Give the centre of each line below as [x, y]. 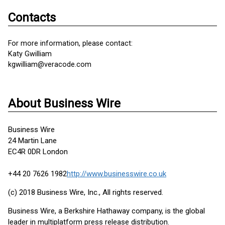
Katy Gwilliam [30, 54]
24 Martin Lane [32, 141]
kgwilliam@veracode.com [50, 65]
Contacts [32, 18]
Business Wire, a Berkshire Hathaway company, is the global [106, 211]
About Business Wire [64, 103]
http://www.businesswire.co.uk [117, 174]
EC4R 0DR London [38, 152]
